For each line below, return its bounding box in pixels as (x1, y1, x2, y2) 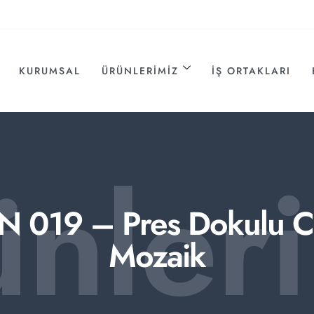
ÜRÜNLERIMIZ (102, 63, 179, 78)
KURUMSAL (19, 63, 81, 78)
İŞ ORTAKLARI (212, 63, 292, 78)
